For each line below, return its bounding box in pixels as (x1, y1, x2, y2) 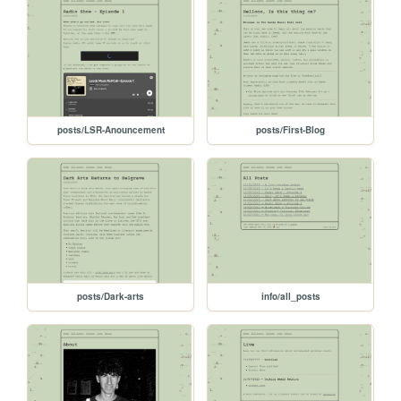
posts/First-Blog (256, 124, 326, 137)
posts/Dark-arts (77, 289, 145, 303)
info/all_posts (260, 289, 320, 303)
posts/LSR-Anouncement (56, 124, 165, 137)
